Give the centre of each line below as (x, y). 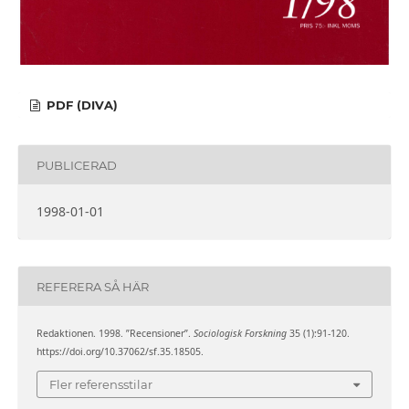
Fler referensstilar (101, 384)
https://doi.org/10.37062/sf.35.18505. (120, 352)
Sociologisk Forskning (240, 334)
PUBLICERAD (76, 165)
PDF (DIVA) (81, 105)
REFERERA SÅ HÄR (92, 286)
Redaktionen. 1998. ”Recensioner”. (115, 334)
